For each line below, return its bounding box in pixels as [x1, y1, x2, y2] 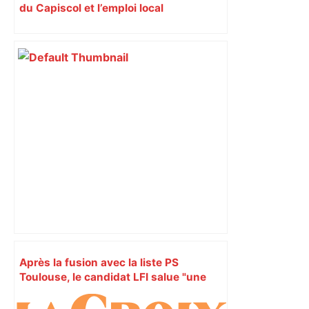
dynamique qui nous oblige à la [19, 285, 181, 298]
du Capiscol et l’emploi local [19, 1, 163, 14]
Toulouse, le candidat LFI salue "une [19, 270, 206, 283]
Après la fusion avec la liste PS [19, 256, 179, 269]
